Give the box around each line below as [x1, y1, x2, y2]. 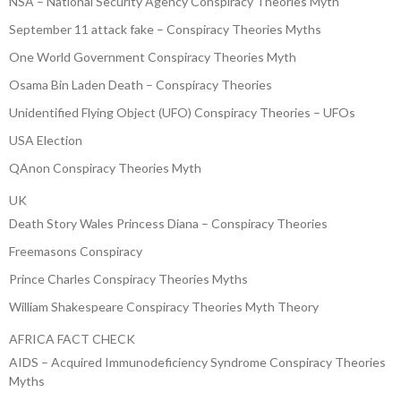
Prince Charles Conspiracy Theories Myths [9, 270, 248, 286]
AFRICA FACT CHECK [9, 330, 135, 346]
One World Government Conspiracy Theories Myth [9, 48, 296, 64]
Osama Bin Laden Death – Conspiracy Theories [9, 76, 272, 92]
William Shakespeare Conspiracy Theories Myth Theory [9, 298, 319, 314]
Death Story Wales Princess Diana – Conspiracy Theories [9, 215, 328, 231]
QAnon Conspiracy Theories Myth [9, 159, 201, 175]
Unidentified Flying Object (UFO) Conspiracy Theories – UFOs [9, 104, 355, 120]
